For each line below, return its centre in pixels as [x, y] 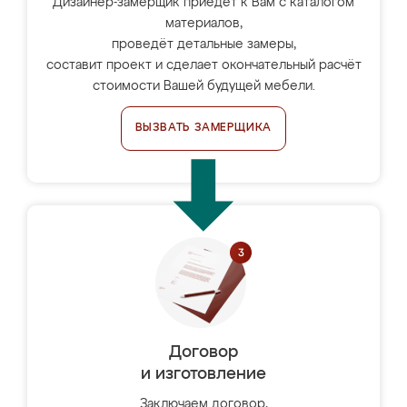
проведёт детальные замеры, [203, 45]
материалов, [203, 24]
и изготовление [203, 374]
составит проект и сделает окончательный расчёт [203, 65]
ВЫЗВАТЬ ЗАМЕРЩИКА [203, 128]
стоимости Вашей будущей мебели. [203, 86]
